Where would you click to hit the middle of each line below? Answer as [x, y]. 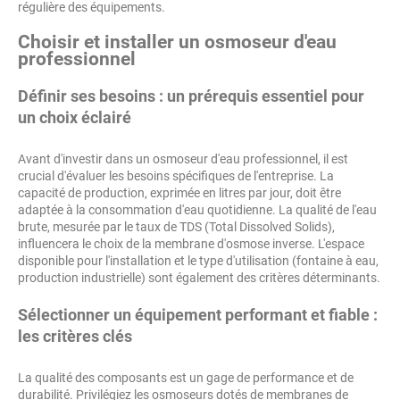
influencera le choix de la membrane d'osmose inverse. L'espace [191, 244]
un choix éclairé [75, 118]
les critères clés [75, 337]
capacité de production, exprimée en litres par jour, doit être [179, 193]
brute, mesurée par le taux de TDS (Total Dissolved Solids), [176, 227]
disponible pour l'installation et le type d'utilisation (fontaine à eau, [198, 261]
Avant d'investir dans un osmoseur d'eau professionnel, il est [183, 159]
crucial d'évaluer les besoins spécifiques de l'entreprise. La [176, 176]
